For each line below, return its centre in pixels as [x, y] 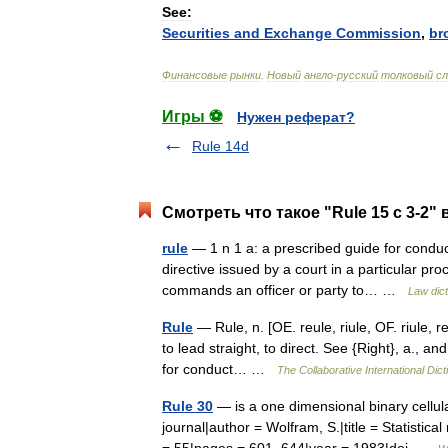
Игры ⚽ [192, 116]
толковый [407, 75]
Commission [378, 33]
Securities [196, 33]
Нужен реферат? [296, 117]
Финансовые [194, 75]
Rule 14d [220, 146]
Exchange [298, 33]
